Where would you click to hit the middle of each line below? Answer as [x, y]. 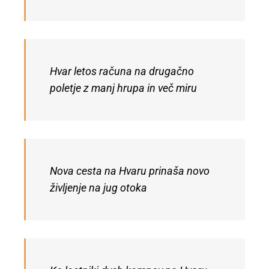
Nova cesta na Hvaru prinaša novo [130, 171]
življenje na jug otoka [98, 188]
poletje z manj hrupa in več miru [123, 88]
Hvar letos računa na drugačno [122, 71]
